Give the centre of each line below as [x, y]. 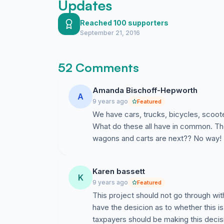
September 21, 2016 [110, 33]
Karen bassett [119, 171]
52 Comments [98, 67]
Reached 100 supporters [124, 23]
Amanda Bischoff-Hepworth [145, 90]
